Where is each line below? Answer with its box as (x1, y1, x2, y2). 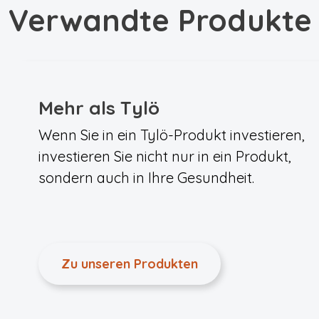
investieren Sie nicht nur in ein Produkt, (38, 147, 291, 165)
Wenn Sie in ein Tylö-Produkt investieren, (38, 126, 305, 144)
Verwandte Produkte (9, 1, 312, 39)
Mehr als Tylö (38, 96, 159, 120)
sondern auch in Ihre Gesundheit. (38, 169, 254, 187)
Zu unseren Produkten (61, 256, 198, 272)
